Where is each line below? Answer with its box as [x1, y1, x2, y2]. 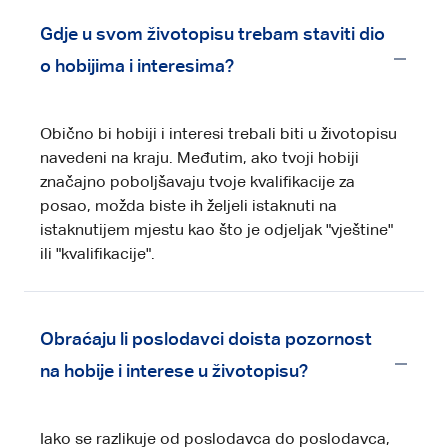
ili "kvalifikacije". [40, 246, 155, 263]
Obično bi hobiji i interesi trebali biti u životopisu [40, 126, 397, 143]
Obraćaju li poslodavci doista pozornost [40, 330, 372, 349]
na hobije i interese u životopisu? [40, 362, 308, 381]
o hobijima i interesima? [40, 57, 234, 76]
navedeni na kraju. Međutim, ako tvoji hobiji [40, 150, 359, 167]
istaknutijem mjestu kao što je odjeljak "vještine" [40, 222, 393, 239]
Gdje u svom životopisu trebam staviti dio [40, 25, 385, 44]
